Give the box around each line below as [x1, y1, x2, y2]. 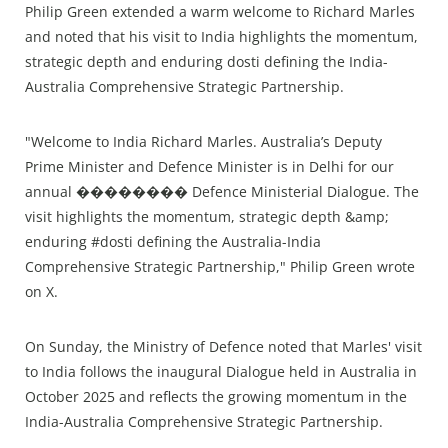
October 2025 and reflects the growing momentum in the [25, 387, 407, 407]
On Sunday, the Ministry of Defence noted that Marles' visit [25, 337, 422, 357]
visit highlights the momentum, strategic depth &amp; [25, 207, 389, 227]
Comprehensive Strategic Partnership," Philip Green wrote [25, 257, 415, 277]
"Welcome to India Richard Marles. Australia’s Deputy [25, 132, 382, 152]
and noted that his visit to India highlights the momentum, [25, 27, 418, 47]
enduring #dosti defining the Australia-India [25, 232, 321, 252]
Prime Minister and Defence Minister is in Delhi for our [25, 157, 394, 177]
